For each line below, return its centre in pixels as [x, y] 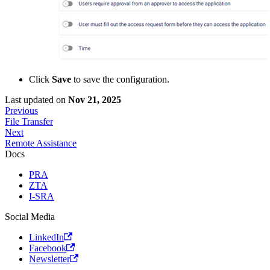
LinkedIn [46, 237]
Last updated [29, 99]
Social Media [30, 216]
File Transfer [29, 121]
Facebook [48, 248]
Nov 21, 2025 [95, 99]
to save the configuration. [120, 79]
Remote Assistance [41, 143]
